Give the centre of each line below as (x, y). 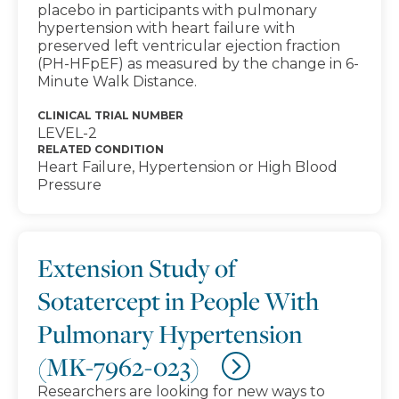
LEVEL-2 (67, 133)
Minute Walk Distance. (117, 81)
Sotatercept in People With (178, 301)
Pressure (69, 185)
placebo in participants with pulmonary (177, 10)
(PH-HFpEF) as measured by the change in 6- (198, 64)
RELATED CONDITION (101, 149)
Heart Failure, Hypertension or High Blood (187, 167)
